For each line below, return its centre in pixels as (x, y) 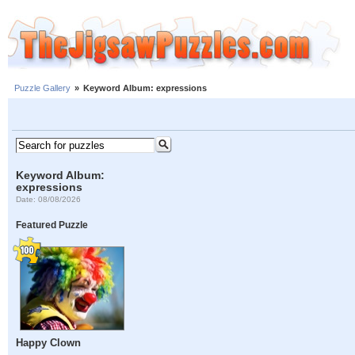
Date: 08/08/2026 (49, 199)
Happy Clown (49, 343)
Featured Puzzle (52, 225)
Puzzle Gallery (42, 88)
